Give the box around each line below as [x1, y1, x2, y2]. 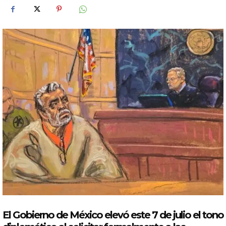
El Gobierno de [3, 208, 70, 221]
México [70, 208, 102, 221]
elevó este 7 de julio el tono [102, 208, 223, 221]
